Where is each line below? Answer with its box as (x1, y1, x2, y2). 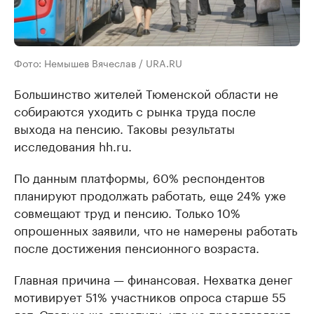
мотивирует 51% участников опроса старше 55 (14, 287, 286, 306)
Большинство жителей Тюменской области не (14, 83, 278, 102)
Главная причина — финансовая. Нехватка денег (14, 269, 293, 288)
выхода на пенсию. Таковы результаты (14, 118, 235, 137)
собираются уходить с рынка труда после (14, 101, 256, 120)
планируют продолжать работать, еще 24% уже (14, 185, 286, 204)
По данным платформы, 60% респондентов (14, 168, 265, 186)
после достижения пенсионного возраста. (14, 238, 259, 257)
